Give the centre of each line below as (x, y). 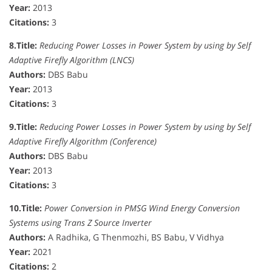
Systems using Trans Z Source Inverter (80, 222)
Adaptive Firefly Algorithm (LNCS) (72, 59)
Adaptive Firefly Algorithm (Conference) (83, 141)
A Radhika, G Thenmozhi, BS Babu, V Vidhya (135, 237)
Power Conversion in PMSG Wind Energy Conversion (142, 208)
